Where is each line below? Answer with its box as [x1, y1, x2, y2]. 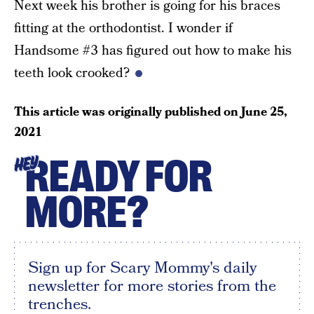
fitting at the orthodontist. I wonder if [14, 18, 233, 38]
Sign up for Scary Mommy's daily [28, 256, 257, 279]
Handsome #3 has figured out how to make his [14, 41, 292, 60]
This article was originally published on [14, 102, 241, 121]
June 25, [241, 102, 287, 121]
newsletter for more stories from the [28, 274, 276, 297]
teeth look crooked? [14, 63, 130, 83]
